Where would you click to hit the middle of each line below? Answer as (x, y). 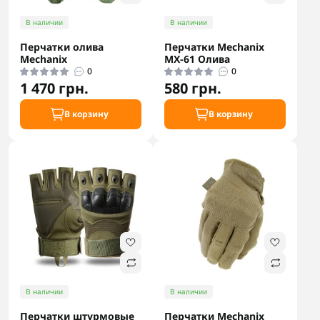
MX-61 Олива (197, 59)
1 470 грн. (54, 88)
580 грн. (193, 88)
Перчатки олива (62, 47)
